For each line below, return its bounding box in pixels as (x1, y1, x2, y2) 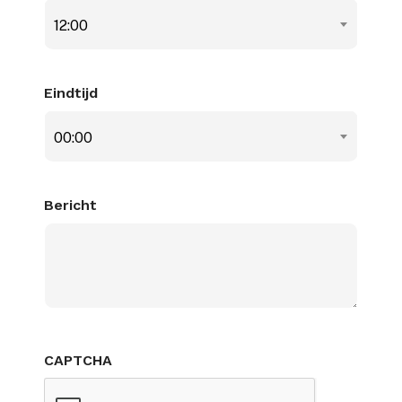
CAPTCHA (44, 352, 112, 370)
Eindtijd (44, 84, 98, 102)
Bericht (44, 197, 97, 214)
